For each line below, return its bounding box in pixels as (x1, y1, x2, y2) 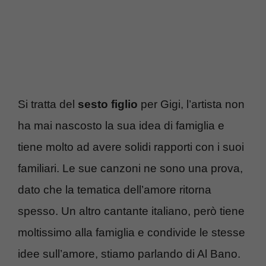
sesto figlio (78, 97, 138, 110)
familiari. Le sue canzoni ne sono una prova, (18, 161, 243, 175)
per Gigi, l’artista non (138, 97, 245, 110)
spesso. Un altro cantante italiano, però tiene (18, 204, 245, 217)
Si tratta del (18, 97, 78, 110)
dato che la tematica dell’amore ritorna (18, 183, 211, 196)
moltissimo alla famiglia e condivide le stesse (18, 226, 245, 239)
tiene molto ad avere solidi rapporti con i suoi (18, 140, 244, 153)
